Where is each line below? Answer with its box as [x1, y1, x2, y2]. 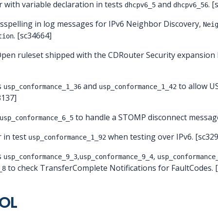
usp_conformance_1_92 [28, 133, 106, 141]
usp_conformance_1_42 [99, 83, 177, 91]
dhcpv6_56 [173, 1, 208, 9]
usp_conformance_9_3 [3, 153, 77, 161]
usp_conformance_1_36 [3, 83, 81, 91]
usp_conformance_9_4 [79, 153, 153, 161]
